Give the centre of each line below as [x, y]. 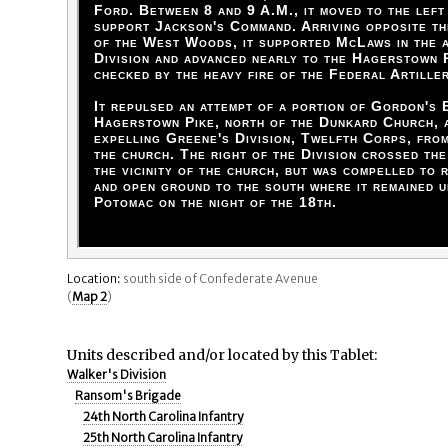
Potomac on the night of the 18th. [216, 202]
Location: [94, 278]
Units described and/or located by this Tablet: [222, 355]
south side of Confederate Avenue [220, 278]
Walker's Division [117, 374]
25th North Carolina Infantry [163, 437]
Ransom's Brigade [128, 395]
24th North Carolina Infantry [163, 416]
